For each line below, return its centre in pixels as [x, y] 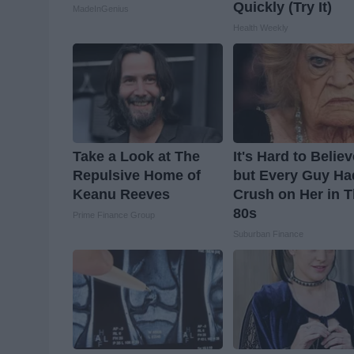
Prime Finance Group [114, 215]
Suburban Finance [269, 233]
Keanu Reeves [121, 194]
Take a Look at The [136, 156]
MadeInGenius [101, 8]
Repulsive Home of [137, 175]
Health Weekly [261, 27]
